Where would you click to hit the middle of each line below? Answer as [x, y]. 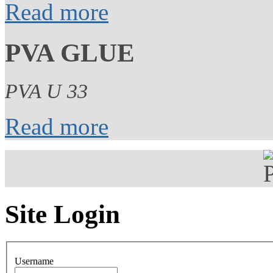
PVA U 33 [46, 91]
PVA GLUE [70, 53]
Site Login [62, 214]
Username [34, 261]
